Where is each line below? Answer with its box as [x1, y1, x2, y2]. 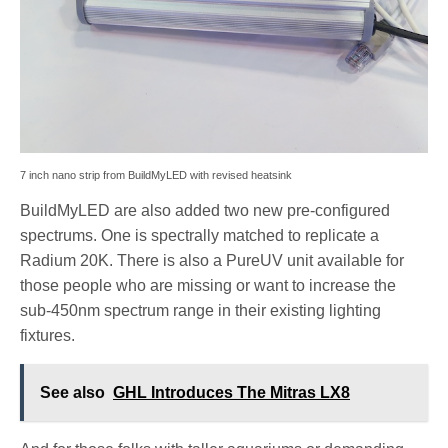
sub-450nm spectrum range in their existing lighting [20, 302, 382, 320]
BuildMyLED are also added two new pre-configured [20, 202, 391, 220]
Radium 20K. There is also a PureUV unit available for [20, 252, 405, 270]
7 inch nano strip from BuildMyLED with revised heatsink [20, 169, 292, 182]
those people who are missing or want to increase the [20, 277, 397, 295]
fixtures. [20, 327, 75, 345]
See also [40, 384, 105, 402]
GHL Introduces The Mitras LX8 [113, 384, 350, 402]
